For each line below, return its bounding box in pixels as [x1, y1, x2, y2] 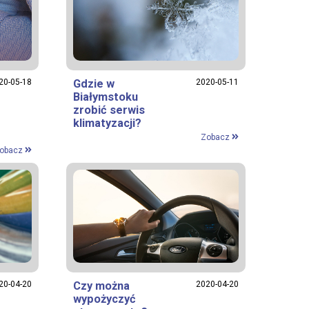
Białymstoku [73, 90, 138, 103]
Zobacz [200, 132, 232, 142]
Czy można [73, 279, 130, 292]
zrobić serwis [73, 103, 145, 117]
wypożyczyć [73, 292, 136, 306]
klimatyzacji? [73, 116, 141, 130]
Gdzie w [73, 77, 114, 90]
